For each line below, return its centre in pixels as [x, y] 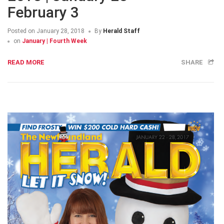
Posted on [21, 31]
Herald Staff [121, 31]
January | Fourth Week [54, 41]
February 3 [43, 12]
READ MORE [26, 62]
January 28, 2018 [60, 31]
